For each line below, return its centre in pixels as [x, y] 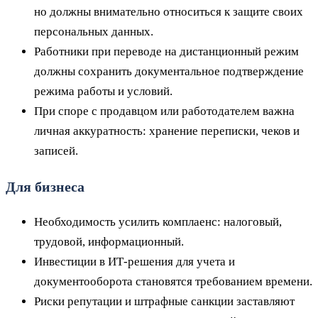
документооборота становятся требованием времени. [173, 281]
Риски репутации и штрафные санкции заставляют [164, 301]
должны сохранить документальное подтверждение [169, 72]
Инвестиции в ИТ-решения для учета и [135, 261]
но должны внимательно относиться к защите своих [169, 12]
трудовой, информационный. [109, 241]
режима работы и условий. [103, 92]
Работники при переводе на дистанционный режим [166, 52]
